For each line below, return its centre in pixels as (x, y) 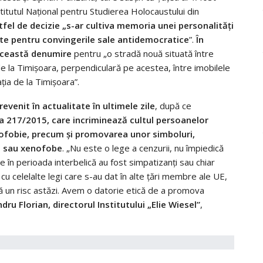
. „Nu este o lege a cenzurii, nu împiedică (143, 148)
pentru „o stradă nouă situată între (143, 53)
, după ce (173, 105)
